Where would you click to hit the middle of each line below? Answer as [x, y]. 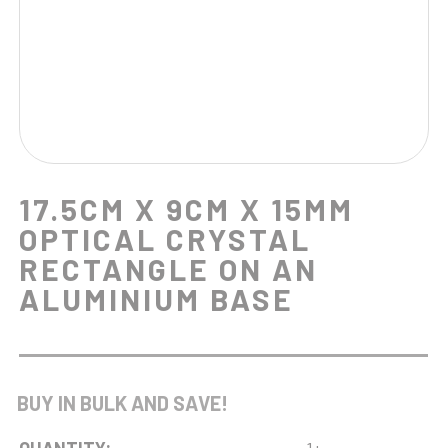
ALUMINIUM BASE [157, 299]
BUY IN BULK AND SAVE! [119, 403]
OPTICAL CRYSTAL [165, 239]
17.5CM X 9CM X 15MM [187, 209]
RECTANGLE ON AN [169, 269]
